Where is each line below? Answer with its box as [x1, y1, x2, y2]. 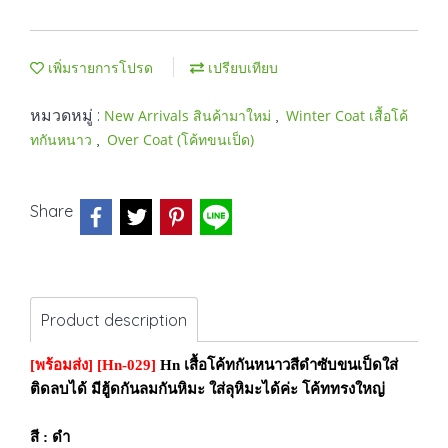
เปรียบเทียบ [204, 58, 278, 77]
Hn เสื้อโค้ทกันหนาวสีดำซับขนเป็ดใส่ [160, 357, 398, 373]
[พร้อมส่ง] [30, 357, 93, 373]
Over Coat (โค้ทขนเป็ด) [107, 130, 254, 149]
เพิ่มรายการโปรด [44, 58, 153, 77]
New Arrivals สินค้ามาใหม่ [104, 106, 275, 125]
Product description [41, 310, 187, 330]
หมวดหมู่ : [30, 105, 104, 125]
